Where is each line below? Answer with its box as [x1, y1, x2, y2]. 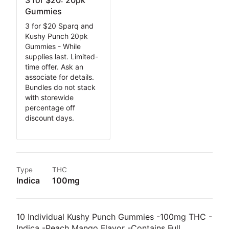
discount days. [25, 113, 74, 123]
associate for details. [25, 73, 94, 82]
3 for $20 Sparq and [25, 21, 94, 31]
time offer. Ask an [25, 62, 83, 72]
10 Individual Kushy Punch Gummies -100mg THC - [16, 212, 212, 222]
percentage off [25, 103, 75, 112]
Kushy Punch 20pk [25, 32, 88, 41]
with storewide [25, 93, 74, 102]
